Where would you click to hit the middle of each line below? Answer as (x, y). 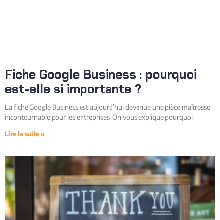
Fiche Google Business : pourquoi (101, 74)
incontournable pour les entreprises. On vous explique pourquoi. (99, 117)
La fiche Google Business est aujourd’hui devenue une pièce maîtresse (108, 107)
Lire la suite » (25, 133)
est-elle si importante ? (73, 89)
